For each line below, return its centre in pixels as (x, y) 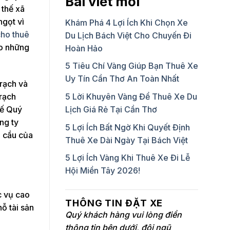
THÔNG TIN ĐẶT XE (114, 203)
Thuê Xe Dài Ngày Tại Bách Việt (127, 140)
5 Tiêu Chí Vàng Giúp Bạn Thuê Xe (132, 66)
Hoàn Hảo (84, 48)
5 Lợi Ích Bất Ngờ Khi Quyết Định (128, 127)
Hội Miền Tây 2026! (103, 171)
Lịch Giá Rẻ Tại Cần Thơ (111, 109)
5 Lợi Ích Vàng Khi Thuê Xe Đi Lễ (128, 158)
